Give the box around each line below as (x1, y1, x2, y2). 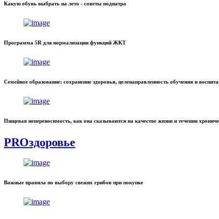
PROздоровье (4, 135, 75, 149)
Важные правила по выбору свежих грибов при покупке (4, 179, 143, 186)
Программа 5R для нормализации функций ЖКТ (4, 39, 126, 45)
